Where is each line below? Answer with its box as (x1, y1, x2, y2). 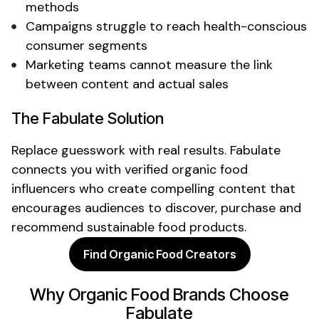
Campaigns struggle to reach (26, 17, 204, 35)
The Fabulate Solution (11, 108, 164, 127)
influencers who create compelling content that (11, 179, 296, 197)
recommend (11, 218, 87, 236)
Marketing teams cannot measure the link (26, 56, 273, 73)
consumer (26, 36, 85, 54)
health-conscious (204, 17, 307, 35)
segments (85, 36, 147, 54)
